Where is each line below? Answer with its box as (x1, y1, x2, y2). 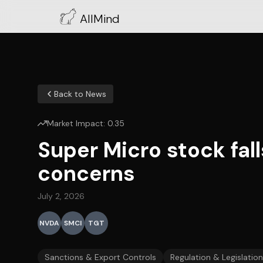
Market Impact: (47, 118, 107, 129)
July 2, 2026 (38, 191, 85, 201)
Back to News (54, 89, 106, 99)
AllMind (80, 11, 120, 26)
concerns (38, 160, 135, 187)
